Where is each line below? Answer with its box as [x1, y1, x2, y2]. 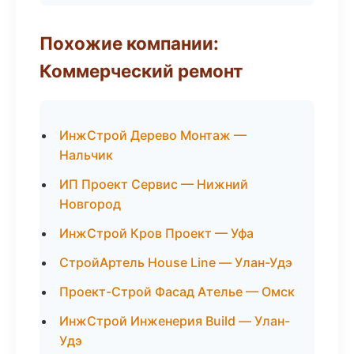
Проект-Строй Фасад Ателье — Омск [59, 284, 295, 299]
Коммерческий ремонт [40, 60, 243, 81]
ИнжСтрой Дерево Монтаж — [59, 127, 247, 143]
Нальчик [59, 147, 113, 163]
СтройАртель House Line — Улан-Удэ [59, 254, 292, 270]
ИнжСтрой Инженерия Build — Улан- [59, 313, 290, 329]
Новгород [59, 196, 121, 212]
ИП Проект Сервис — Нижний [59, 176, 248, 192]
